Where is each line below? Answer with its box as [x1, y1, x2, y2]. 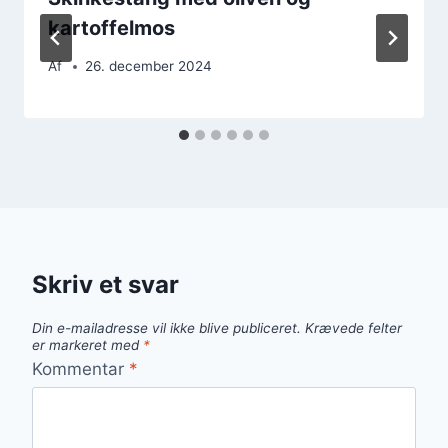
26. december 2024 [85, 58, 213, 75]
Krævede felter [305, 320, 402, 337]
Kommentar [32, 358, 129, 379]
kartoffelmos [48, 15, 175, 40]
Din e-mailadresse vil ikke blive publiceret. [32, 320, 301, 337]
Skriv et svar [32, 270, 179, 300]
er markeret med [32, 337, 143, 354]
